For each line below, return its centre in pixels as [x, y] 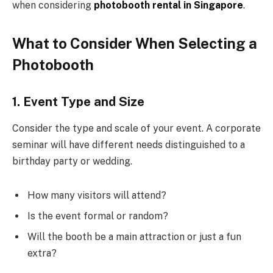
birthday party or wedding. [72, 161]
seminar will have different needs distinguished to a [129, 144]
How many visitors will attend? [97, 195]
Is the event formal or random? [98, 216]
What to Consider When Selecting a [135, 43]
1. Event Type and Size [78, 101]
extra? [42, 253]
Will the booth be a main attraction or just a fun [134, 236]
